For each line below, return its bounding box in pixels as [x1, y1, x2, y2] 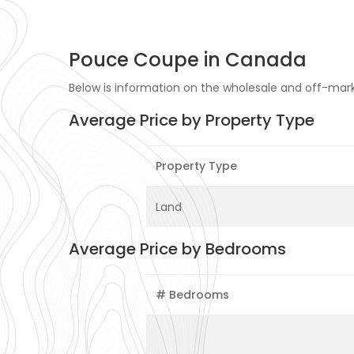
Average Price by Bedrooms [69, 238, 286, 261]
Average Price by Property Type [69, 109, 314, 132]
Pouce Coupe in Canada [69, 47, 307, 73]
